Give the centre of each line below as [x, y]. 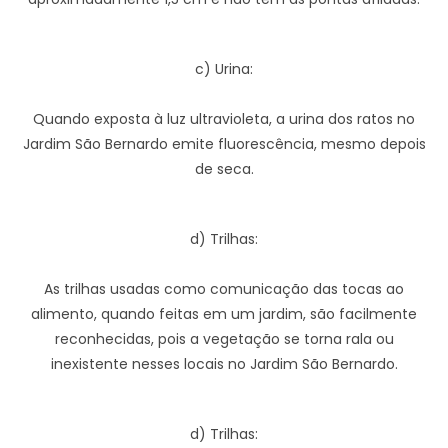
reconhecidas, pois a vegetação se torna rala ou [224, 339]
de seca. [224, 169]
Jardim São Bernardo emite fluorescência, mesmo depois [224, 144]
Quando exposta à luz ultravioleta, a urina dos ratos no [224, 119]
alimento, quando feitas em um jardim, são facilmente [224, 314]
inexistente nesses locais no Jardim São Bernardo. [224, 364]
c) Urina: [224, 69]
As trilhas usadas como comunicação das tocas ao [224, 289]
